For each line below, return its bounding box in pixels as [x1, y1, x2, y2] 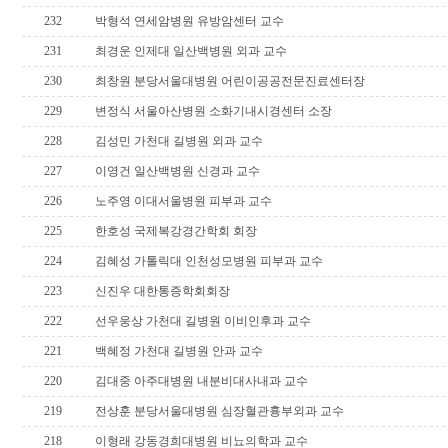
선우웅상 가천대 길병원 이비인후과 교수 [94, 314, 311, 328]
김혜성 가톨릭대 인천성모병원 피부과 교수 [94, 254, 323, 268]
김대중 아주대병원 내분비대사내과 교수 [94, 374, 308, 388]
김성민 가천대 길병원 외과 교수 [94, 134, 263, 148]
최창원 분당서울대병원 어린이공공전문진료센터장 [94, 74, 365, 88]
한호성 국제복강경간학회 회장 [94, 224, 257, 238]
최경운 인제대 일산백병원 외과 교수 [94, 44, 287, 58]
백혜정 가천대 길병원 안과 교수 [94, 344, 263, 358]
